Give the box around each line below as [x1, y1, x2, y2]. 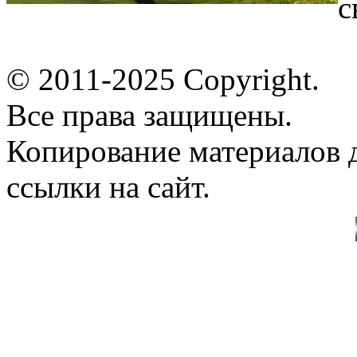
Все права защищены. [6, 98, 292, 132]
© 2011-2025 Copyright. [6, 62, 320, 96]
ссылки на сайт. [6, 170, 210, 204]
